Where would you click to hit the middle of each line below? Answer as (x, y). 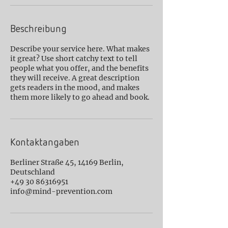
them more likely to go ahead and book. (80, 97)
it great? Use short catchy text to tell (74, 59)
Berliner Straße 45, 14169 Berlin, (67, 162)
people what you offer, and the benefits (79, 68)
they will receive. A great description (75, 78)
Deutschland (33, 172)
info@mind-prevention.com (61, 191)
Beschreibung (38, 29)
